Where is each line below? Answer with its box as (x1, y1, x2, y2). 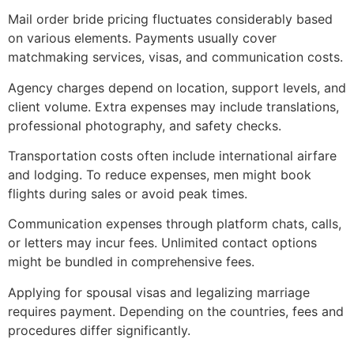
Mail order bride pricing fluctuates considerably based (8, 11, 333, 28)
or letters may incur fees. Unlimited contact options (8, 235, 317, 251)
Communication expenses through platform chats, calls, (8, 216, 341, 232)
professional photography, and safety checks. (8, 117, 281, 134)
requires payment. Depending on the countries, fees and (8, 303, 344, 319)
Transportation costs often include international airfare (8, 147, 337, 164)
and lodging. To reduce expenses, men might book (8, 166, 311, 183)
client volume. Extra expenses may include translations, (8, 98, 339, 115)
